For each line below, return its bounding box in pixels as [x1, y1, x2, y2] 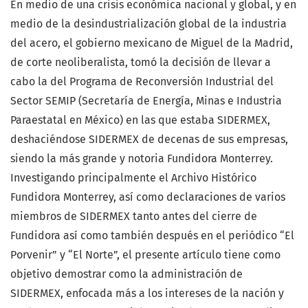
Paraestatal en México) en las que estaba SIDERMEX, [10, 113, 270, 127]
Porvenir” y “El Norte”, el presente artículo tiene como [10, 248, 280, 262]
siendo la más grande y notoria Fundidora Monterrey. [10, 152, 273, 166]
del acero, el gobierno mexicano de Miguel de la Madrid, [10, 36, 293, 50]
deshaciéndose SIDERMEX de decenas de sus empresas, [10, 133, 288, 146]
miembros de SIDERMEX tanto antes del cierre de [10, 210, 257, 223]
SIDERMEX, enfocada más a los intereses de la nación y [10, 287, 284, 300]
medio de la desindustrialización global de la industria [10, 17, 287, 31]
